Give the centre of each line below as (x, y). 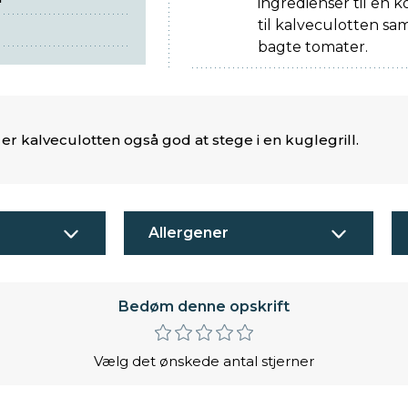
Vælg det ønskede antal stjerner (204, 361)
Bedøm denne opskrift (204, 307)
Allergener (189, 233)
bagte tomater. (313, 47)
